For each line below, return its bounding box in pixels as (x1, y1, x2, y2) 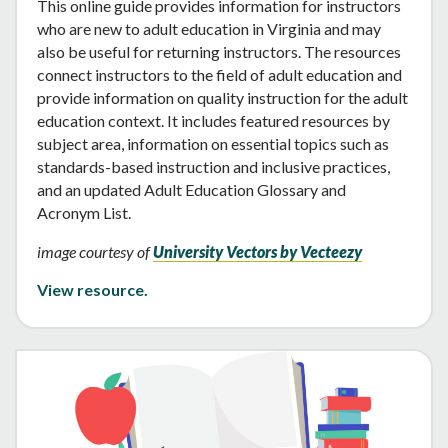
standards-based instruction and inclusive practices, (37, 156, 390, 176)
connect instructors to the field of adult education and (37, 64, 402, 84)
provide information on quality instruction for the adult (37, 87, 408, 107)
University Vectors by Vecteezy (153, 241, 362, 261)
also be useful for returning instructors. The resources (37, 41, 401, 61)
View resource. (37, 279, 148, 299)
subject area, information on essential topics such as (37, 133, 389, 153)
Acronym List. (37, 202, 131, 222)
